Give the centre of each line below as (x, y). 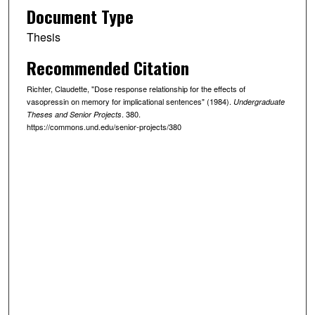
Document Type (80, 17)
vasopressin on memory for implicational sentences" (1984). (130, 101)
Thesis (43, 37)
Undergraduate (259, 101)
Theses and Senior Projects (74, 114)
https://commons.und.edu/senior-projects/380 (104, 126)
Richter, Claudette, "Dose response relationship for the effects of (136, 88)
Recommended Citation (108, 67)
